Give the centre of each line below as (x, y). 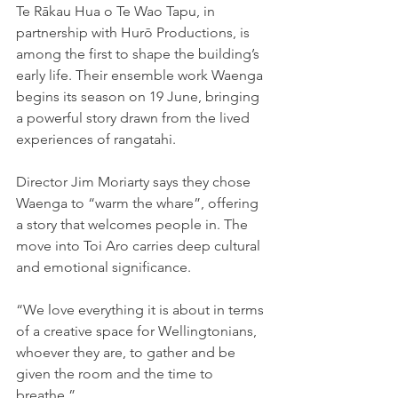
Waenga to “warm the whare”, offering (139, 203)
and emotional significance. (103, 267)
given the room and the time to (116, 374)
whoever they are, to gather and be (127, 353)
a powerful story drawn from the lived (135, 118)
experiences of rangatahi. (96, 139)
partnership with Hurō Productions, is (135, 33)
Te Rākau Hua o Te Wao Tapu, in (117, 12)
